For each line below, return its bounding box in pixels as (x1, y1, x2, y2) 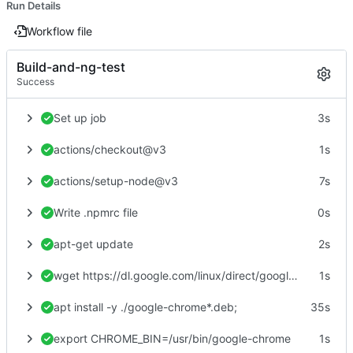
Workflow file (27, 24, 92, 38)
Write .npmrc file (54, 205, 138, 219)
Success (17, 76, 54, 88)
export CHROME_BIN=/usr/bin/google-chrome (54, 331, 291, 345)
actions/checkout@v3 (54, 142, 166, 156)
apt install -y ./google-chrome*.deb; (54, 299, 237, 314)
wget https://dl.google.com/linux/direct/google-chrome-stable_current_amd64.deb (288, 268, 298, 282)
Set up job (54, 110, 106, 124)
